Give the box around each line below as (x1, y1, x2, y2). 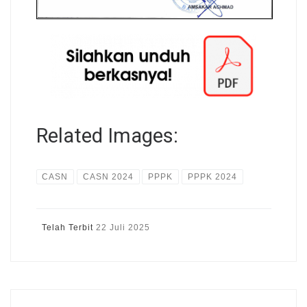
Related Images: (36, 124, 178, 148)
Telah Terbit (41, 222, 96, 232)
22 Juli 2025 (95, 222, 150, 232)
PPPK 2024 (187, 171, 237, 182)
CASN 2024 (82, 171, 134, 182)
